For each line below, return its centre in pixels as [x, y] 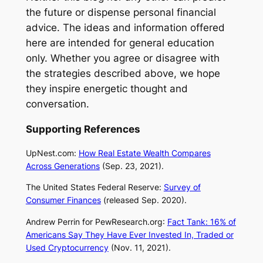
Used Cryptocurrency [67, 247]
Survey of [182, 187]
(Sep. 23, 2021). [131, 166]
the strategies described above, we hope [123, 74]
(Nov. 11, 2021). [139, 247]
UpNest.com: [51, 153]
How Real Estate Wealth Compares [144, 153]
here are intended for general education [120, 43]
